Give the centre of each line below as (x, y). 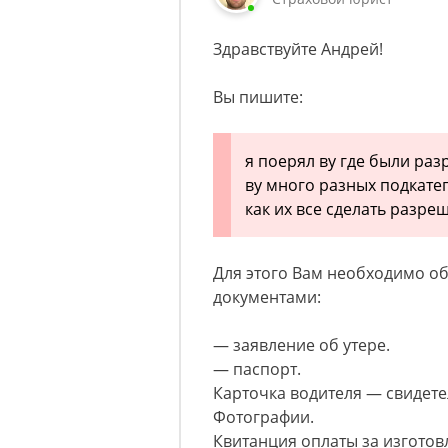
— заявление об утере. (301, 345)
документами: (267, 297)
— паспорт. (257, 369)
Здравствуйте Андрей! (298, 49)
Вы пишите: (260, 97)
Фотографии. (263, 417)
